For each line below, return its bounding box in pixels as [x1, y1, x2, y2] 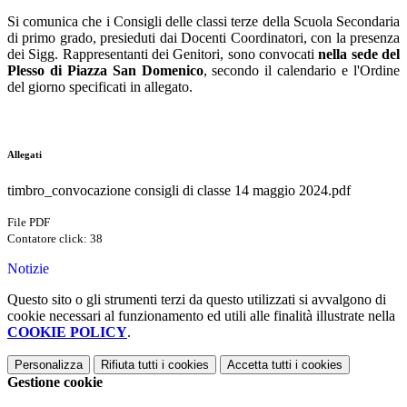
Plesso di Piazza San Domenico [7, 63, 203, 79]
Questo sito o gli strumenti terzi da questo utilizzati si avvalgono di [7, 292, 386, 308]
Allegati [7, 149, 42, 161]
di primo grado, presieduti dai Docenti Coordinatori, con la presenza [7, 30, 400, 46]
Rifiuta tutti [101, 358, 158, 372]
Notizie [7, 261, 49, 277]
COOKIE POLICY [7, 324, 127, 341]
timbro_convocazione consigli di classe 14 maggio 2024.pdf [7, 183, 351, 199]
